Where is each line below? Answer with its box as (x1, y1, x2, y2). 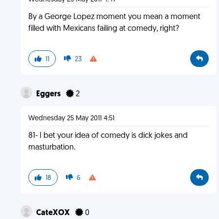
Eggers (36, 90, 62, 98)
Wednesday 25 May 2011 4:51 (28, 115, 114, 122)
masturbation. (28, 144, 75, 152)
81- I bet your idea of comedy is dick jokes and (28, 132, 188, 140)
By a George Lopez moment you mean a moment (28, 13, 200, 21)
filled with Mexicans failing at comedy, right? (28, 25, 179, 33)
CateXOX (36, 209, 71, 217)
